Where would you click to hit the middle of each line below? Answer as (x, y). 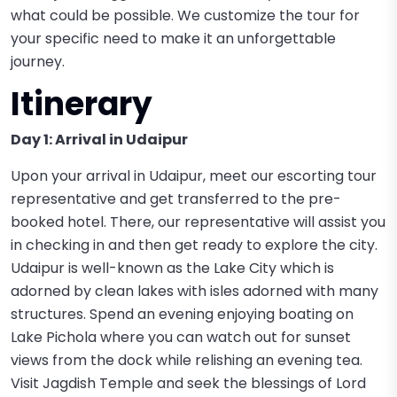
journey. (38, 62)
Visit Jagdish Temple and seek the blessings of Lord (188, 383)
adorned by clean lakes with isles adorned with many (195, 291)
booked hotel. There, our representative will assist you (198, 222)
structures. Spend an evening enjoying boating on (182, 314)
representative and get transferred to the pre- (176, 199)
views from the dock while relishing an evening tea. (187, 360)
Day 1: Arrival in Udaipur (99, 140)
